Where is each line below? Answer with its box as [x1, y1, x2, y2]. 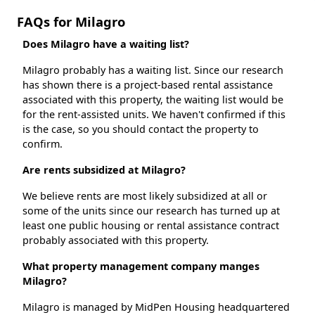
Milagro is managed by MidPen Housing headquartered [22, 300, 290, 314]
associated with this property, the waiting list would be [22, 92, 283, 106]
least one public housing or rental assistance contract [22, 218, 279, 232]
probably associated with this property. [22, 233, 209, 247]
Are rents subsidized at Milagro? [22, 162, 186, 176]
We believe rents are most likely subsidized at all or [22, 188, 267, 202]
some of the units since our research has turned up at [22, 203, 280, 217]
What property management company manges [22, 259, 259, 273]
